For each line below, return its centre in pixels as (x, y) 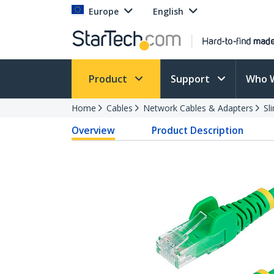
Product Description (198, 130)
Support (191, 79)
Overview (93, 130)
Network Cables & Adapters (198, 108)
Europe (104, 11)
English (168, 11)
